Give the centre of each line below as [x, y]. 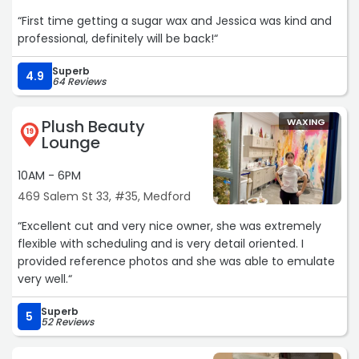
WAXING [306, 122]
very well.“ [45, 279]
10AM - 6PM [49, 176]
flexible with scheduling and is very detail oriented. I [161, 244]
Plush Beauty [93, 127]
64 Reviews [79, 82]
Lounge [71, 143]
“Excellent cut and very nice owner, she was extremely [169, 226]
